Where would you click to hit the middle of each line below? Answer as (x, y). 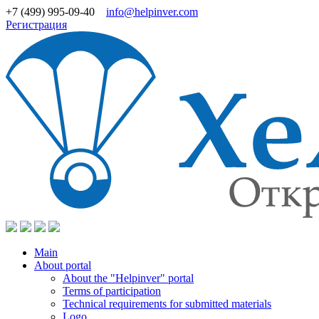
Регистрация (36, 25)
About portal (63, 265)
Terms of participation (112, 291)
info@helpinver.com (152, 12)
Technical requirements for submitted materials (167, 304)
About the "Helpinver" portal (128, 278)
